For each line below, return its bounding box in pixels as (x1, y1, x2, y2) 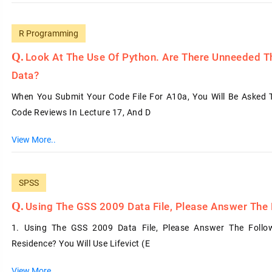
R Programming (18, 29, 78, 38)
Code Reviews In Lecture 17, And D (11, 107, 151, 117)
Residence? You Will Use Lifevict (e (11, 239, 151, 248)
